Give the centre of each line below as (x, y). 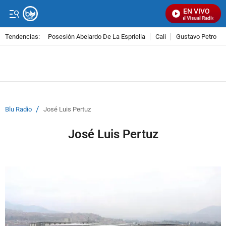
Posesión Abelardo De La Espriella (97, 36)
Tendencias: (22, 36)
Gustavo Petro (196, 36)
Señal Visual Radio (185, 18)
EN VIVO (196, 11)
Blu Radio (18, 109)
